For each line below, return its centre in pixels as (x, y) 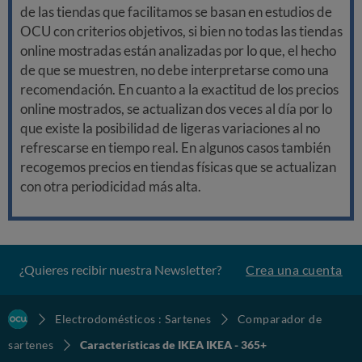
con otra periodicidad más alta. (111, 187)
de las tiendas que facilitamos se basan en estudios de (176, 12)
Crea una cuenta (294, 270)
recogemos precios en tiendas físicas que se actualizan (178, 167)
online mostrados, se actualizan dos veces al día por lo (176, 109)
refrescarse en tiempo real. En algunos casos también (175, 148)
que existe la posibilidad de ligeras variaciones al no (170, 128)
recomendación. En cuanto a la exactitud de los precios (179, 90)
